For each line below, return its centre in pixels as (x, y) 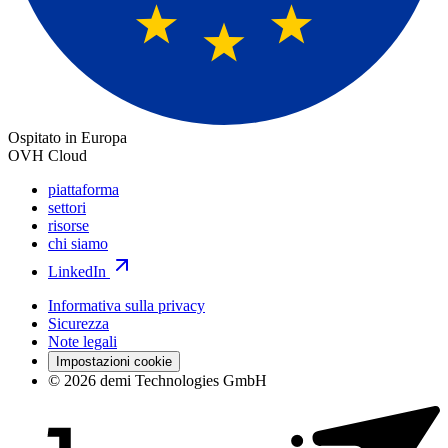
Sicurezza (78, 324)
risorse (68, 226)
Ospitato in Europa (67, 138)
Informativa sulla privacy (126, 306)
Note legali (82, 342)
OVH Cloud (47, 156)
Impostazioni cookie (114, 362)
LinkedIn (77, 272)
